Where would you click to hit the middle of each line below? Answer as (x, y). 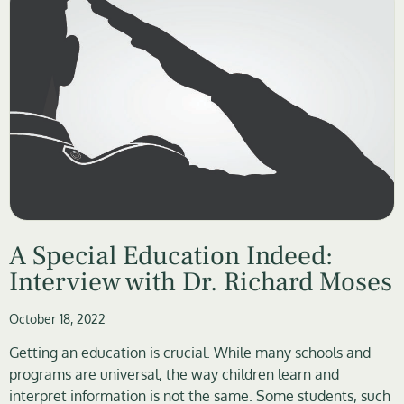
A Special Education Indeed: (171, 257)
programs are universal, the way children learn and (174, 375)
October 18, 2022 (57, 319)
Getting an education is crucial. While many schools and (190, 353)
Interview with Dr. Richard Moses (201, 283)
